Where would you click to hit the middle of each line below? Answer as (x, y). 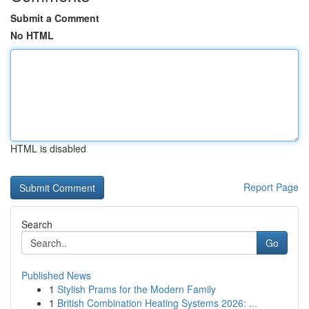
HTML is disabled (48, 148)
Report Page (271, 187)
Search (37, 224)
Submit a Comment (55, 18)
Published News (56, 275)
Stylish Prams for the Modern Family (137, 289)
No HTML (32, 35)
